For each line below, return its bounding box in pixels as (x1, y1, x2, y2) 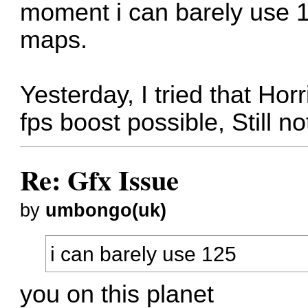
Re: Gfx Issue (20, 159, 179, 201)
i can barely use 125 (50, 241, 237, 265)
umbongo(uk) (45, 200, 167, 221)
